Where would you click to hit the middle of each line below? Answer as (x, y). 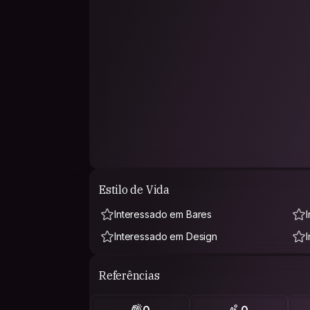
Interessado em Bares (163, 214)
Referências (129, 275)
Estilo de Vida (134, 189)
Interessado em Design (166, 236)
